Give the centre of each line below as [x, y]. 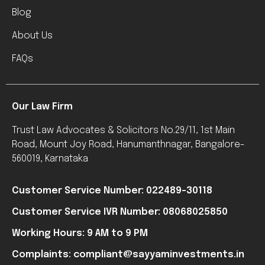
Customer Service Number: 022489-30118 [112, 190]
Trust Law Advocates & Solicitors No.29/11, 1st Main [123, 130]
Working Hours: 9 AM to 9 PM [80, 233]
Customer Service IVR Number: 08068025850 [120, 212]
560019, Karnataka [50, 159]
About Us [32, 35]
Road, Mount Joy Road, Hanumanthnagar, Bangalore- [128, 144]
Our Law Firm [42, 106]
